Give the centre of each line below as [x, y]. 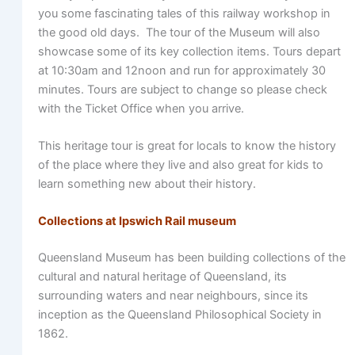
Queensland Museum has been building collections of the [191, 258]
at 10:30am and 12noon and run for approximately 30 [181, 70]
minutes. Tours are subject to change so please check [182, 89]
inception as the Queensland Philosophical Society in [179, 315]
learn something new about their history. [147, 183]
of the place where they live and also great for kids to [180, 164]
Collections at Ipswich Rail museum [137, 221]
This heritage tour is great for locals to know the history [187, 145]
